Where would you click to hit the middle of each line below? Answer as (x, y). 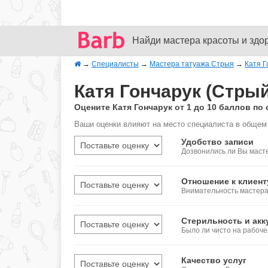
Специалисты (115, 64)
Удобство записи (218, 142)
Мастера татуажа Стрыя (192, 64)
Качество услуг (214, 260)
